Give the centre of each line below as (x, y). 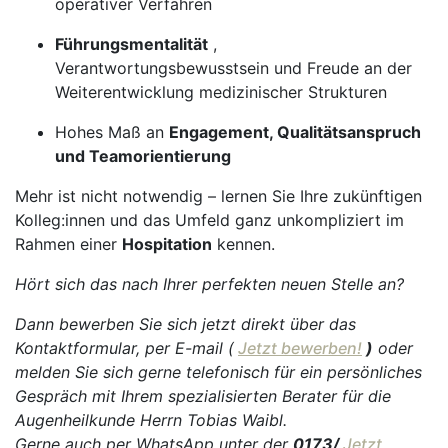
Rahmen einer (68, 244)
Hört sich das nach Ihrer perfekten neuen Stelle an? (209, 284)
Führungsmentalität (131, 44)
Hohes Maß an (112, 132)
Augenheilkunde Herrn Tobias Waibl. (151, 420)
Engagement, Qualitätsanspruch (295, 132)
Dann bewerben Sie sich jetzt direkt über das (185, 324)
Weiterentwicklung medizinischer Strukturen (221, 92)
